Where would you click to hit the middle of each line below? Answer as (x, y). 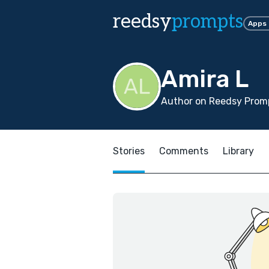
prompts (207, 22)
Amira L (205, 79)
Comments (184, 151)
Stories (129, 151)
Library (238, 151)
